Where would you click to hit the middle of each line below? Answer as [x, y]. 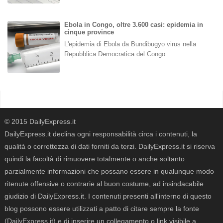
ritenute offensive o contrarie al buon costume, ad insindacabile [104, 183]
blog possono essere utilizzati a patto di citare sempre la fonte [102, 208]
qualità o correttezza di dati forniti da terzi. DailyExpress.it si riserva [110, 146]
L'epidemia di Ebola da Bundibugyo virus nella [130, 44]
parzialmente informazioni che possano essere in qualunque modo [109, 171]
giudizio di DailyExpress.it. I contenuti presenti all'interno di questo [108, 196]
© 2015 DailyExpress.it [40, 121]
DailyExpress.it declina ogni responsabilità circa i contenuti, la [101, 134]
